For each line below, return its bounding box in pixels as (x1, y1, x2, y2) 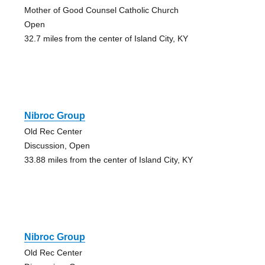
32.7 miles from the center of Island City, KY (24, 33, 188, 43)
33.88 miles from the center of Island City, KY (24, 154, 193, 164)
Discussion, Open (24, 140, 90, 150)
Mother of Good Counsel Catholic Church (24, 5, 179, 15)
